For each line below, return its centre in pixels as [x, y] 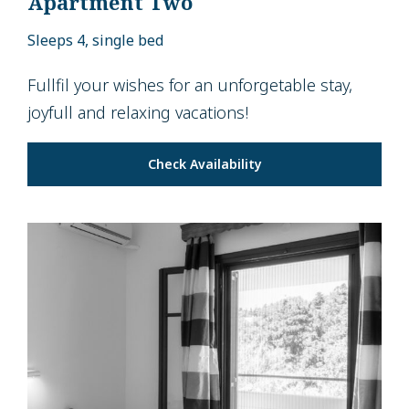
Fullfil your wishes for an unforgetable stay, [190, 85]
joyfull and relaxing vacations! [138, 113]
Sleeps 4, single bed [95, 41]
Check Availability [204, 164]
